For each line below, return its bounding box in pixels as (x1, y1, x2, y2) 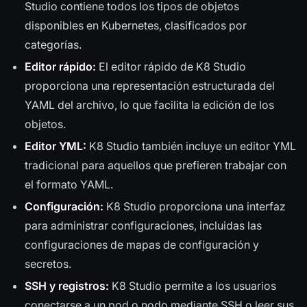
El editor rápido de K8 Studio (96, 60, 246, 74)
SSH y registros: (25, 279, 109, 293)
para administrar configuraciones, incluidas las (25, 219, 262, 233)
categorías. (25, 38, 82, 52)
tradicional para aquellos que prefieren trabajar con (25, 158, 286, 173)
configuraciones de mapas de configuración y (25, 238, 259, 252)
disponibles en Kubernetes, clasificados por (25, 19, 247, 33)
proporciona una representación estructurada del (25, 79, 275, 93)
